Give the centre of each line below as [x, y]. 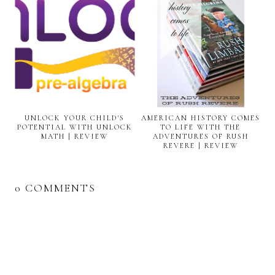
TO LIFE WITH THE [200, 127]
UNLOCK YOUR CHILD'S [75, 118]
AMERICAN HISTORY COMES [200, 118]
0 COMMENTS [55, 188]
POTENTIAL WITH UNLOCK [75, 127]
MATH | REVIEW [75, 136]
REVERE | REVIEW [200, 145]
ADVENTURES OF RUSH [200, 136]
